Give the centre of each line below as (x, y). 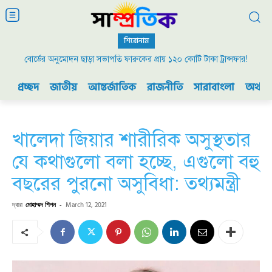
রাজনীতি (165, 88)
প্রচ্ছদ (28, 88)
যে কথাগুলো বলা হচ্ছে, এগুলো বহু (136, 162)
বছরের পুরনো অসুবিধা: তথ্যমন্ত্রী (126, 184)
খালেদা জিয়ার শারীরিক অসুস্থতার (131, 140)
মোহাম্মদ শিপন (41, 205)
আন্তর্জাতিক (112, 88)
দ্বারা (17, 205)
